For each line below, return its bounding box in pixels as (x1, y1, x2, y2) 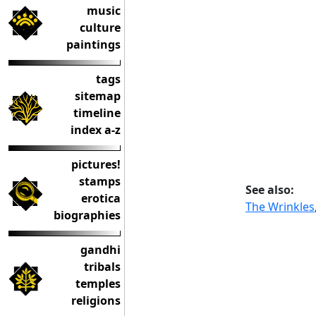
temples (75, 276, 121, 291)
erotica (81, 190, 121, 206)
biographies (54, 207, 121, 223)
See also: (245, 182, 294, 198)
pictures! (71, 157, 121, 172)
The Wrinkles (245, 199, 315, 215)
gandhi (80, 242, 121, 257)
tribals (84, 259, 121, 274)
